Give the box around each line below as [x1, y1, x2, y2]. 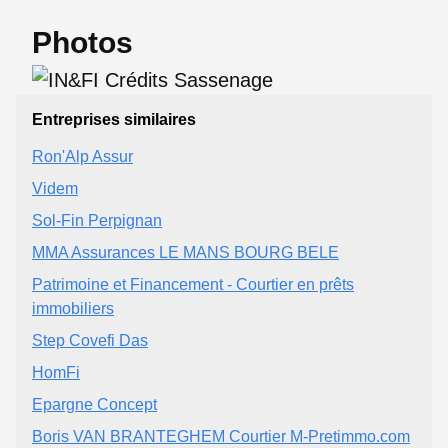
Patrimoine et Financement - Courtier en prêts [32, 275, 354, 293]
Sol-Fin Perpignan [32, 211, 162, 229]
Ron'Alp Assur [32, 147, 133, 165]
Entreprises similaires [32, 110, 196, 128]
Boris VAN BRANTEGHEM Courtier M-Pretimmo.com [32, 427, 410, 445]
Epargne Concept [32, 395, 157, 413]
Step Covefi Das [32, 331, 148, 349]
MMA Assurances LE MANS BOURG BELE [32, 243, 339, 261]
